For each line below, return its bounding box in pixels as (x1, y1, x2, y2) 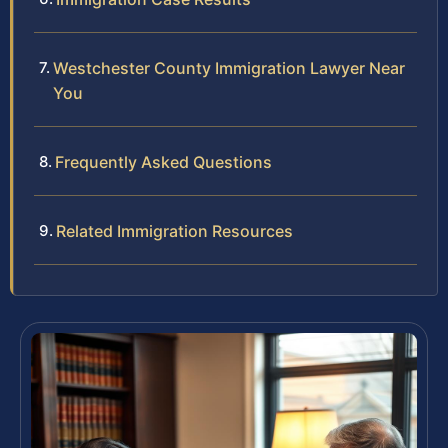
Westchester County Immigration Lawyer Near (53, 58, 405, 79)
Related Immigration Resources (56, 221, 293, 242)
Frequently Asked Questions (55, 152, 272, 173)
